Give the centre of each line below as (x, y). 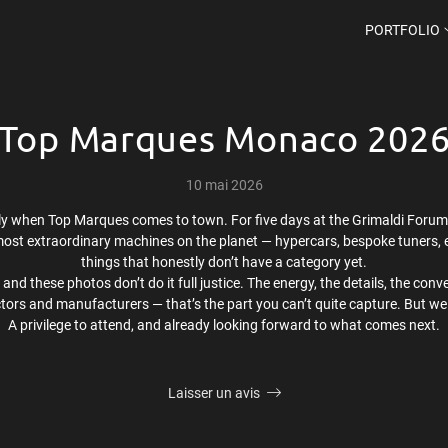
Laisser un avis (213, 393)
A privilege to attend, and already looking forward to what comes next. (224, 325)
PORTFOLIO (402, 30)
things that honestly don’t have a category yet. (224, 262)
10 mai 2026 (224, 185)
